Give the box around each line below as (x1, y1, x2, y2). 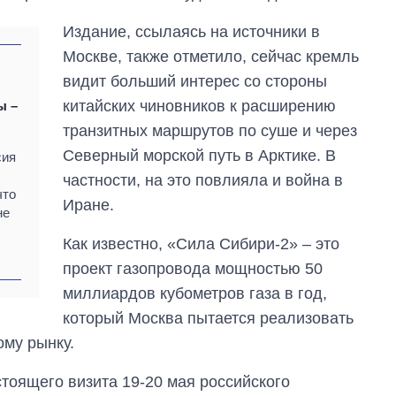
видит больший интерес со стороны (63, 72, 328, 90)
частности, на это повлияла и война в (63, 171, 344, 189)
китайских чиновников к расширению (63, 96, 337, 115)
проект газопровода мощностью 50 (63, 259, 324, 278)
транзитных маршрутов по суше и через (63, 121, 358, 140)
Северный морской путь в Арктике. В (63, 146, 337, 164)
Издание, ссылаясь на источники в (63, 22, 321, 41)
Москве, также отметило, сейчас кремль (63, 47, 360, 65)
